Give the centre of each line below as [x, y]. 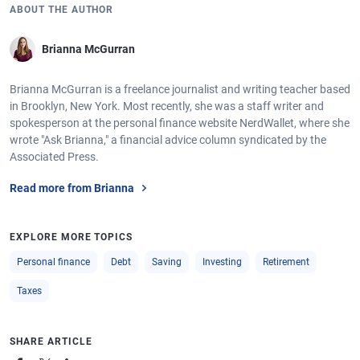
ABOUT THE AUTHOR [62, 10]
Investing [222, 262]
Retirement [286, 262]
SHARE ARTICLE [51, 342]
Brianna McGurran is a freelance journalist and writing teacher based [180, 89]
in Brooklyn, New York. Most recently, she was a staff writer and [167, 106]
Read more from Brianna [72, 188]
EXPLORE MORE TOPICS [72, 237]
